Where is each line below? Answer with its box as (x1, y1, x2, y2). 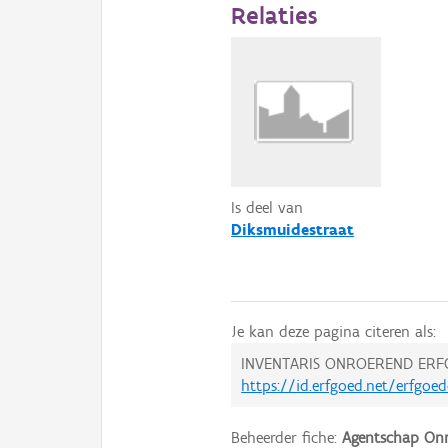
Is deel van (231, 198, 304, 218)
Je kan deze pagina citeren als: (231, 322, 437, 342)
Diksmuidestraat (231, 220, 355, 240)
